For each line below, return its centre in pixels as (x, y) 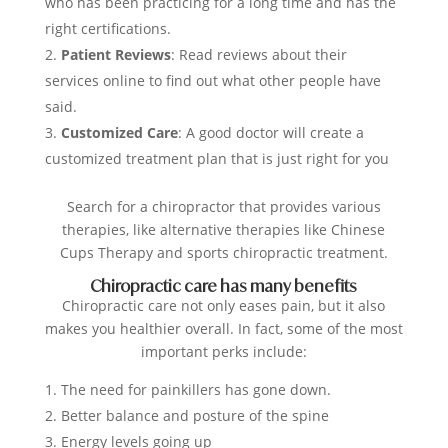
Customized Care (119, 133)
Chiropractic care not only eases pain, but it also (224, 306)
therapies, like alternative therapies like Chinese (224, 230)
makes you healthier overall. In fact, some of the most (223, 329)
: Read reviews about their (258, 55)
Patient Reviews (115, 55)
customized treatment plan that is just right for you (216, 159)
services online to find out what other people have (212, 81)
